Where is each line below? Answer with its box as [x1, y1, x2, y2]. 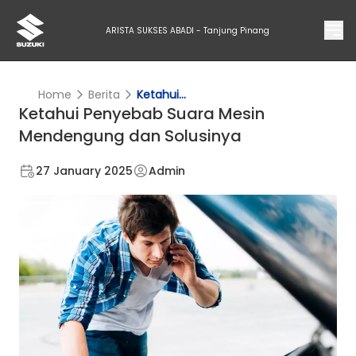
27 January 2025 [36, 163, 133, 179]
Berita [88, 87, 120, 103]
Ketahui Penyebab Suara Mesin [19, 103, 265, 125]
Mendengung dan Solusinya [19, 125, 242, 147]
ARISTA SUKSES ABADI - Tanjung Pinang [106, 24, 269, 37]
